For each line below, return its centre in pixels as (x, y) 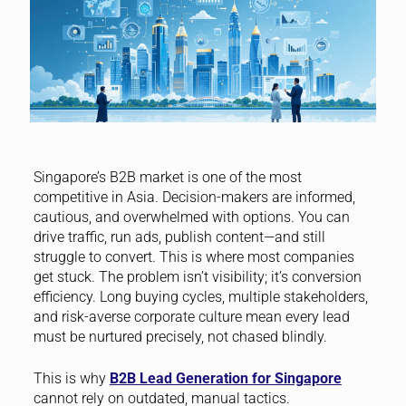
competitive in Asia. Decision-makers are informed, (194, 197)
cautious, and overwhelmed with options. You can (191, 217)
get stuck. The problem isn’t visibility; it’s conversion (197, 276)
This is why (71, 378)
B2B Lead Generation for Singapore (225, 378)
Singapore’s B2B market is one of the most (167, 177)
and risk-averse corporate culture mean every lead (191, 316)
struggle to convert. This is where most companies (193, 256)
